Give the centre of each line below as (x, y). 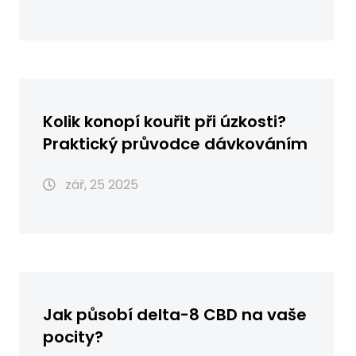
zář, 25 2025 (100, 184)
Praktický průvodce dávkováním (175, 143)
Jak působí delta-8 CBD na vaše (175, 314)
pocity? (73, 337)
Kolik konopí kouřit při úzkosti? (164, 121)
